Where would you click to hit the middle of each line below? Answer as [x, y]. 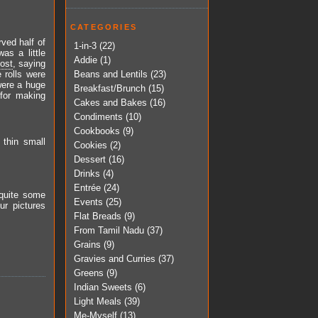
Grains [87, 244]
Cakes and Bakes [110, 102]
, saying [29, 64]
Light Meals [98, 301]
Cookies [91, 145]
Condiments [98, 116]
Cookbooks [97, 131]
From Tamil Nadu [109, 230]
